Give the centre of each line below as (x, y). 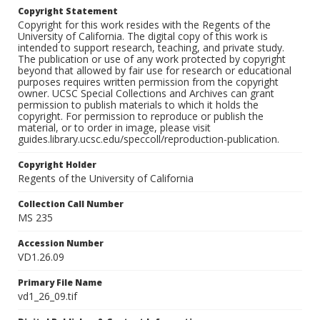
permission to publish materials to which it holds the (138, 105)
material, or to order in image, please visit (114, 128)
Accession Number (61, 244)
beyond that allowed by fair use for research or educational (155, 71)
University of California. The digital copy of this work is (143, 36)
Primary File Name (60, 283)
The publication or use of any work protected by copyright (152, 59)
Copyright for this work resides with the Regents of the (144, 25)
